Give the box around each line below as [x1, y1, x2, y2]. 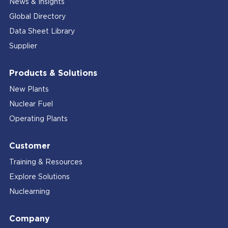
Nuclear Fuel [9, 100, 53, 108]
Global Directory [9, 13, 66, 20]
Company [9, 214, 50, 223]
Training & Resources [9, 158, 82, 166]
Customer [9, 141, 50, 150]
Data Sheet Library [9, 27, 75, 35]
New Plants [9, 85, 49, 93]
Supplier [9, 42, 37, 50]
